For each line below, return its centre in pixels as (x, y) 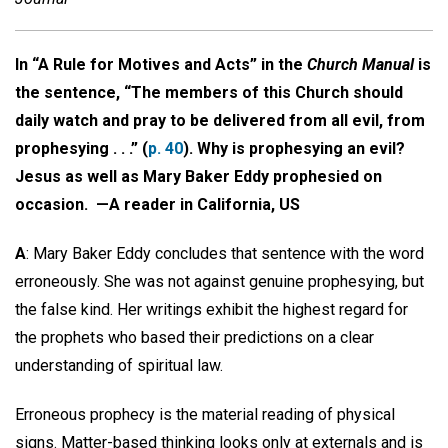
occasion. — (62, 204)
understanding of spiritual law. (121, 365)
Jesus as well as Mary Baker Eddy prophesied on (198, 176)
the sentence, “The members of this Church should (209, 92)
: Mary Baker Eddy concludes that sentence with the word (225, 253)
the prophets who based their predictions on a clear (194, 337)
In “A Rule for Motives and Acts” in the (161, 64)
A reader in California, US (204, 204)
